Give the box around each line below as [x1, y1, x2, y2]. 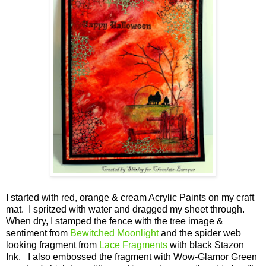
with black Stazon [167, 240, 244, 251]
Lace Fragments [99, 240, 167, 251]
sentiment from [6, 228, 70, 239]
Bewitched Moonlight [70, 228, 159, 239]
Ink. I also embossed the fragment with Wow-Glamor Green [6, 252, 257, 262]
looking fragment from [6, 240, 99, 251]
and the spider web [159, 228, 241, 239]
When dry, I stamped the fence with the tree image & [6, 216, 223, 227]
